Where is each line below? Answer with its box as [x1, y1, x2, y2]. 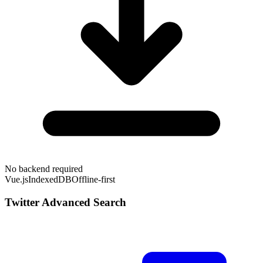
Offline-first [72, 174, 115, 185]
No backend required [5, 164, 83, 174]
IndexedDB [28, 174, 72, 185]
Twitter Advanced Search [5, 195, 126, 208]
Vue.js [5, 174, 28, 185]
